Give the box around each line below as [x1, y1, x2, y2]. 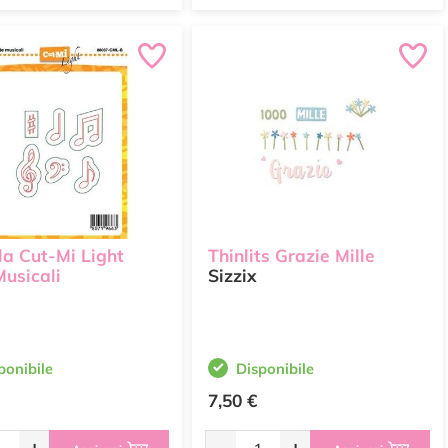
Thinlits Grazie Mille [208, 245, 375, 267]
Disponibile [236, 359, 314, 378]
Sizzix [208, 265, 257, 287]
